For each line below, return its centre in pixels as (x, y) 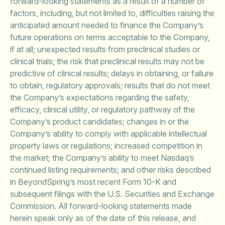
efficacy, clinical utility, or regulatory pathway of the (102, 109)
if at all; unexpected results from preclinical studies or (105, 49)
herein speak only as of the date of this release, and (103, 218)
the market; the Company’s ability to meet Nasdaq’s (102, 158)
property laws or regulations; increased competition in (106, 146)
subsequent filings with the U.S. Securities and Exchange (112, 194)
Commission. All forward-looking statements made (101, 206)
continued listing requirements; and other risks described (110, 170)
